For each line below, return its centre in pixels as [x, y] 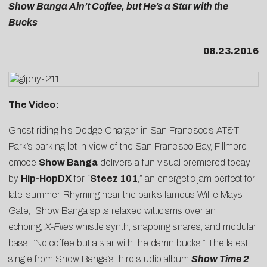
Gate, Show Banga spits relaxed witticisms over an [112, 211]
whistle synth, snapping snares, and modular [165, 227]
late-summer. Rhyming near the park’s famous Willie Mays [125, 195]
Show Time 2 [220, 259]
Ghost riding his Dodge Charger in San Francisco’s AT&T [124, 131]
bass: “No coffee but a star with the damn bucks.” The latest [128, 243]
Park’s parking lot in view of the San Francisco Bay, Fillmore [128, 147]
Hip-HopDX [46, 179]
